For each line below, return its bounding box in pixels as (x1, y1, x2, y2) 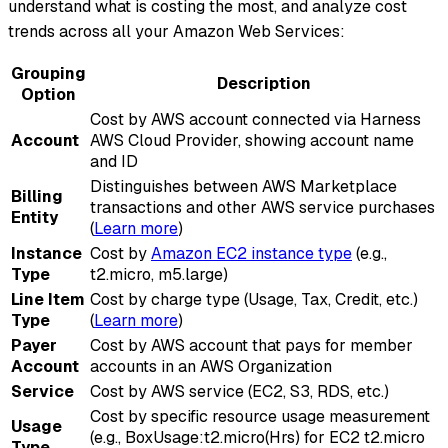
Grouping (11, 63, 86, 85)
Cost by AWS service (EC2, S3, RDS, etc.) (90, 381, 389, 403)
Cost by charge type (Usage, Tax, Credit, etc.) (90, 289, 418, 311)
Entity (11, 207, 58, 229)
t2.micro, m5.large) (90, 264, 228, 286)
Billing (11, 186, 63, 208)
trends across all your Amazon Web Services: (8, 21, 345, 43)
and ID (90, 151, 138, 173)
